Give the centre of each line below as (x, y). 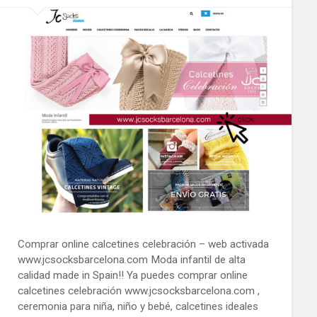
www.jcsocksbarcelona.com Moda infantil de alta (131, 259)
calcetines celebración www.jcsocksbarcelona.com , (138, 290)
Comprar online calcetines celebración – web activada (143, 244)
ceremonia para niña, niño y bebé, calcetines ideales (138, 306)
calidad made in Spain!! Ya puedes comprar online (132, 275)
